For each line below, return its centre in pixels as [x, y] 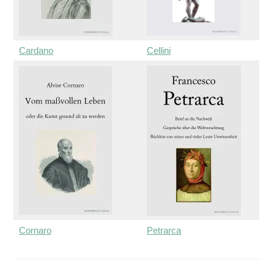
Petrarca [164, 230]
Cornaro [35, 230]
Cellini [158, 50]
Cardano [36, 50]
